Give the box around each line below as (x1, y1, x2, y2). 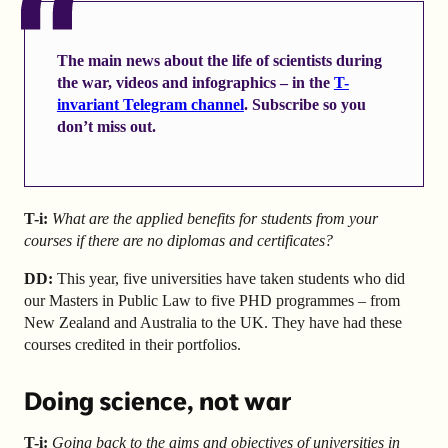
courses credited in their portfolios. (24, 335, 241, 353)
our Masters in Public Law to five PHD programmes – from (24, 291, 400, 309)
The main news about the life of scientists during (56, 52, 382, 70)
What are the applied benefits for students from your (52, 209, 378, 227)
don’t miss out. (56, 118, 156, 136)
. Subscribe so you (243, 96, 366, 114)
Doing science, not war (24, 385, 291, 417)
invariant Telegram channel (56, 96, 244, 114)
